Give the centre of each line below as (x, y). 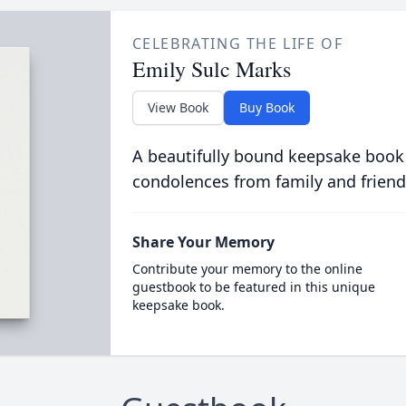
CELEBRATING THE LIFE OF (237, 43)
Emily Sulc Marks (211, 69)
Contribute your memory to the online (247, 269)
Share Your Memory (203, 242)
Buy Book (266, 107)
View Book (178, 107)
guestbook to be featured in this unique (253, 287)
